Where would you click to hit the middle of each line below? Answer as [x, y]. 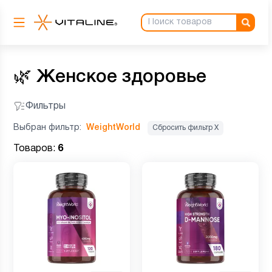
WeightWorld [113, 128]
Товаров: [36, 149]
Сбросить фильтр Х [185, 128]
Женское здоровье [121, 77]
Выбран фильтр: [49, 128]
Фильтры [46, 106]
